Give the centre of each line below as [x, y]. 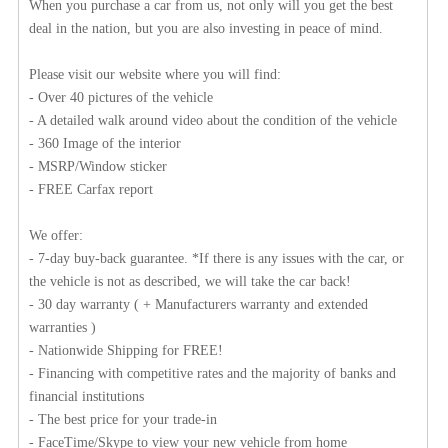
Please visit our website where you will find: [155, 75]
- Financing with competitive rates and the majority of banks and [212, 374]
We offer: [56, 236]
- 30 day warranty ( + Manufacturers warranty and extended [198, 305]
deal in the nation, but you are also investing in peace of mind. [206, 29]
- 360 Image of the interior [105, 144]
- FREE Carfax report [91, 190]
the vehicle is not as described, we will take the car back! [190, 282]
